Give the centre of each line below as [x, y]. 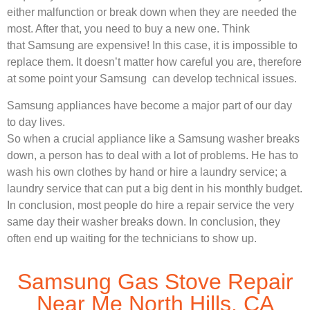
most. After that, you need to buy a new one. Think [128, 29]
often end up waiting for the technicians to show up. [132, 238]
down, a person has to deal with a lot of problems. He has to [153, 155]
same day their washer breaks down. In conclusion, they [144, 221]
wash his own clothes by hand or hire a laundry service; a [147, 172]
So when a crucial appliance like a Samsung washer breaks [153, 138]
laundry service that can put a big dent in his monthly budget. [155, 188]
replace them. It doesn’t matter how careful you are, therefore [154, 62]
